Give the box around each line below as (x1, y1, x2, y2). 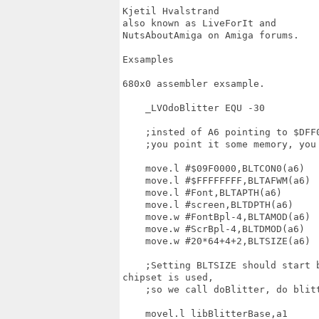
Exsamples (122, 54, 174, 65)
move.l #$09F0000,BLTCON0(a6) (122, 163, 305, 174)
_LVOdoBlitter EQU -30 (122, 103, 265, 113)
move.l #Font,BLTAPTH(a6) (122, 187, 282, 198)
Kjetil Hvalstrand (122, 6, 231, 16)
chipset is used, (122, 272, 214, 283)
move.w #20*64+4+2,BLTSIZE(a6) (122, 236, 310, 246)
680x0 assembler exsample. (122, 78, 265, 89)
